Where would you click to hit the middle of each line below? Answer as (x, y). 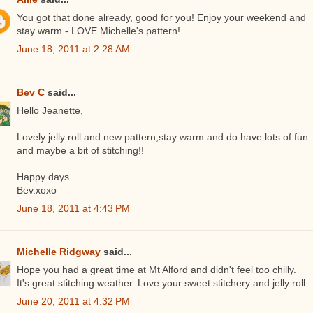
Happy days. (44, 177)
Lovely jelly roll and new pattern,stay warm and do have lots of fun (162, 137)
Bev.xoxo (37, 190)
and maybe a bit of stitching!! (80, 151)
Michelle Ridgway (59, 252)
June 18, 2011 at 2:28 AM (73, 49)
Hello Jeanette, (50, 111)
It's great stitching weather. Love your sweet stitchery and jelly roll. (162, 283)
